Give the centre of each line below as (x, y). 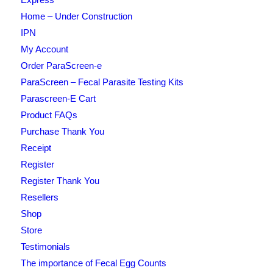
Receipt (36, 147)
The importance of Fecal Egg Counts (93, 263)
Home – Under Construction (76, 16)
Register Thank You (60, 180)
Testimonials (45, 246)
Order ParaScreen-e (61, 65)
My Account (44, 49)
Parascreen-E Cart (58, 98)
